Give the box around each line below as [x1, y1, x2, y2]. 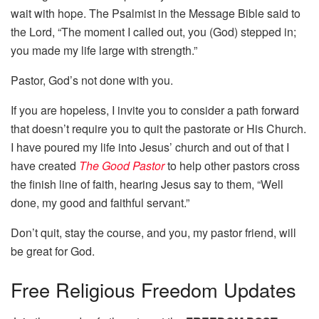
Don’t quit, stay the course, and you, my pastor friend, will [11, 224, 296, 241]
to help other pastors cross [164, 157, 300, 174]
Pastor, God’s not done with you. [11, 72, 173, 89]
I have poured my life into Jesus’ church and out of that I [11, 139, 289, 156]
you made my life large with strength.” [11, 42, 197, 59]
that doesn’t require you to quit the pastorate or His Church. [11, 120, 306, 137]
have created [11, 157, 79, 174]
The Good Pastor [79, 157, 164, 174]
